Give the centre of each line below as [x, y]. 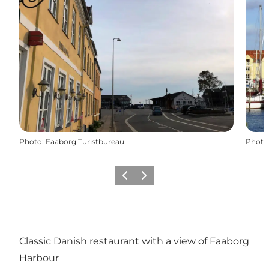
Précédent [136, 179]
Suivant [150, 179]
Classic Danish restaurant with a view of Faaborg [134, 241]
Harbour [39, 258]
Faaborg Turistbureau [85, 141]
